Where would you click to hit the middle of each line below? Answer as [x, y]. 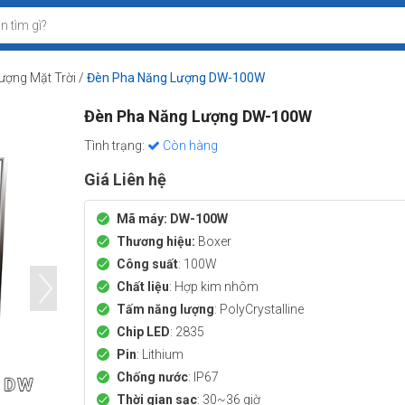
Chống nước [152, 377]
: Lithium [160, 354]
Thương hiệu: [157, 241]
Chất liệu [142, 287]
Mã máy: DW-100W [172, 219]
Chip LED [143, 332]
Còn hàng [188, 146]
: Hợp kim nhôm [213, 287]
